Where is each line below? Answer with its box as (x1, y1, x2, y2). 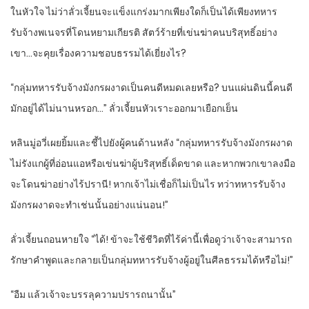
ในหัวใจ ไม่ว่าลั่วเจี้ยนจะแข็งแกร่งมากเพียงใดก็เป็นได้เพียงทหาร (10, 5, 277, 19)
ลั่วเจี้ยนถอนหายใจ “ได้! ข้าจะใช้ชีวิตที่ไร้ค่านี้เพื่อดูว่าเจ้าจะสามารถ (10, 232, 292, 247)
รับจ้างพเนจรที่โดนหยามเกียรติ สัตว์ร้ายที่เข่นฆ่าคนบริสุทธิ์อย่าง (10, 26, 277, 40)
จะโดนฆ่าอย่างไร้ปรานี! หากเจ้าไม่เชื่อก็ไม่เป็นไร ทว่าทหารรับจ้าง (10, 177, 286, 192)
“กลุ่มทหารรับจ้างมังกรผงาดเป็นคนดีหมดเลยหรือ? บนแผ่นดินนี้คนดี (10, 81, 292, 95)
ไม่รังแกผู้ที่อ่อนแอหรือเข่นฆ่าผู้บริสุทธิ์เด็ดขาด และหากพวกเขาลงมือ (10, 157, 295, 171)
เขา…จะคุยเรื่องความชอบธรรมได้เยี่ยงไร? (10, 46, 186, 61)
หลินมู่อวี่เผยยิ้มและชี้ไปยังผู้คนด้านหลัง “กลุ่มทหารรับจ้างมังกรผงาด (10, 136, 292, 150)
